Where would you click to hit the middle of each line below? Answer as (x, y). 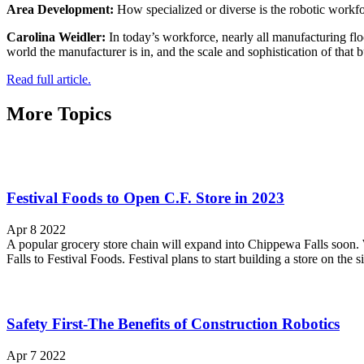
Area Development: (62, 9)
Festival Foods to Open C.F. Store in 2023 (145, 198)
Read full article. (49, 79)
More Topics (59, 113)
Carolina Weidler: (56, 37)
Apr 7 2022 (36, 355)
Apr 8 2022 (36, 230)
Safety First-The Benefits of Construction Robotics (173, 323)
